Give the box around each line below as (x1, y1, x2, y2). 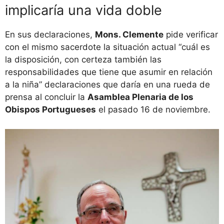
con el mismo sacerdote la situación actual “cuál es (5, 42, 210, 52)
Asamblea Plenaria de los (87, 92, 193, 102)
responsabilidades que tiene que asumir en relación (5, 67, 212, 77)
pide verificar (163, 29, 218, 40)
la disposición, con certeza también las (5, 54, 161, 65)
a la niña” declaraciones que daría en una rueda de (5, 79, 210, 90)
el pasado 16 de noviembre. (96, 104, 210, 115)
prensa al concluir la (5, 92, 87, 102)
